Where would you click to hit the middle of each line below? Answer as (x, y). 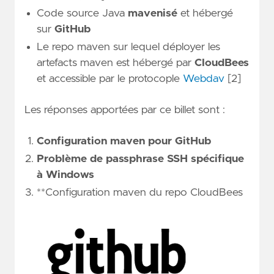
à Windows (65, 175)
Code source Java (82, 14)
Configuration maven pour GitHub (124, 141)
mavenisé (153, 14)
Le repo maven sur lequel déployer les (128, 47)
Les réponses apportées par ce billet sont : (125, 110)
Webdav (204, 79)
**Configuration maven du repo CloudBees (140, 193)
